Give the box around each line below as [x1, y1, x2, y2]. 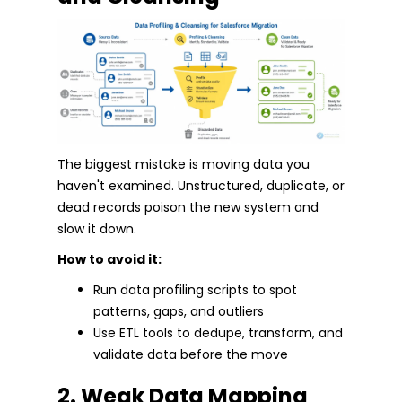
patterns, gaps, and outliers [93, 302, 264, 321]
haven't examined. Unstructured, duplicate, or [57, 177, 345, 196]
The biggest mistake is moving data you [57, 155, 310, 174]
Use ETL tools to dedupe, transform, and [93, 324, 343, 343]
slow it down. [57, 220, 136, 239]
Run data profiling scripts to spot [93, 281, 297, 300]
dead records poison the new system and [57, 198, 319, 217]
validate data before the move [93, 345, 288, 364]
